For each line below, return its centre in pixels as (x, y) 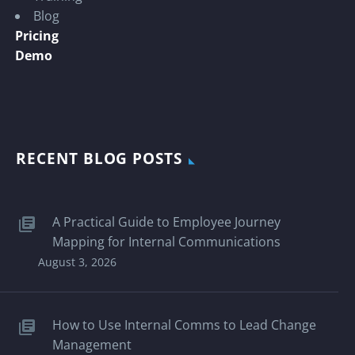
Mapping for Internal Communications (166, 242)
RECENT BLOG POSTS (99, 159)
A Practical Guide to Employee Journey (166, 222)
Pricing (37, 36)
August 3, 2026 (77, 262)
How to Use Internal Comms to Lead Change (184, 325)
